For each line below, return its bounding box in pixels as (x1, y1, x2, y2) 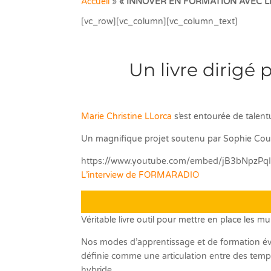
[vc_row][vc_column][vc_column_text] (81, 16, 238, 27)
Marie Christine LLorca (81, 111, 172, 122)
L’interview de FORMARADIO (81, 170, 200, 181)
